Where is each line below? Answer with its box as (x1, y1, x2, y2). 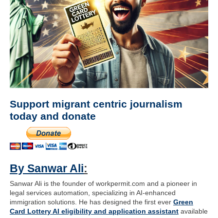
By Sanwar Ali (10, 162, 84, 175)
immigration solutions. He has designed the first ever (10, 198, 173, 206)
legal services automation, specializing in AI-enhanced (10, 189, 176, 197)
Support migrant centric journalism (10, 98, 182, 109)
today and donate (10, 110, 96, 122)
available (179, 207, 208, 215)
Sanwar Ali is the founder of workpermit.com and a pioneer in (10, 180, 197, 187)
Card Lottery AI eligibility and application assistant (10, 207, 179, 215)
